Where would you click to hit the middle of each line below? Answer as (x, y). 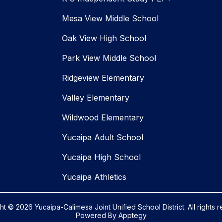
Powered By (97, 216)
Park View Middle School (109, 58)
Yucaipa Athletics (94, 177)
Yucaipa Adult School (103, 138)
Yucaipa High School (101, 157)
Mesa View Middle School (110, 19)
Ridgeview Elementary (103, 78)
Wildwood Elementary (103, 118)
